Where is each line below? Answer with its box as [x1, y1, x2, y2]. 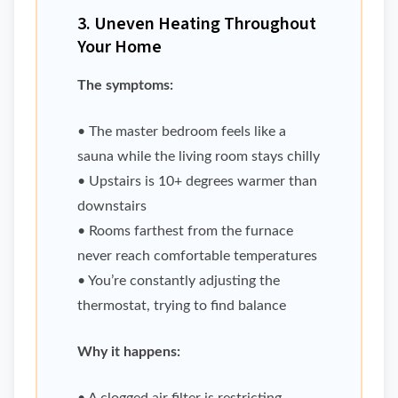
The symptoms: [77, 78, 173, 93]
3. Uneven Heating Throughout [77, 12, 316, 37]
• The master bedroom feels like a [77, 124, 286, 139]
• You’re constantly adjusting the [77, 274, 280, 289]
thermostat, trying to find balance [77, 298, 286, 314]
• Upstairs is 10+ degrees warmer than [77, 174, 317, 189]
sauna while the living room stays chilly [77, 149, 320, 164]
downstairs [77, 199, 147, 214]
